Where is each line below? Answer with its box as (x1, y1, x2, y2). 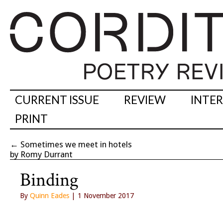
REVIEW (124, 93, 166, 107)
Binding (20, 168, 79, 193)
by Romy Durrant (10, 149, 73, 160)
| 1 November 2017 (69, 192, 134, 200)
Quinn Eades (30, 192, 69, 200)
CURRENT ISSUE (15, 93, 99, 107)
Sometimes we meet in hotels (20, 139, 132, 150)
